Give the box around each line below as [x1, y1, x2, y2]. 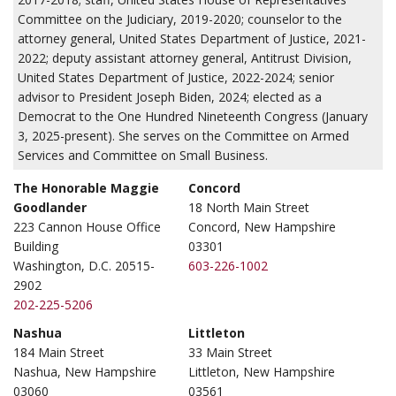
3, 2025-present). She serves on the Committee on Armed [18, 127, 349, 144]
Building [13, 238, 58, 255]
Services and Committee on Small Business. [18, 147, 268, 164]
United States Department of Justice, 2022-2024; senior [18, 69, 334, 86]
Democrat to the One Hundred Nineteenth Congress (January [18, 108, 368, 125]
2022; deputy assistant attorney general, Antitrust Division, [18, 49, 352, 66]
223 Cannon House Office [13, 218, 161, 235]
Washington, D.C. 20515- [13, 257, 155, 274]
